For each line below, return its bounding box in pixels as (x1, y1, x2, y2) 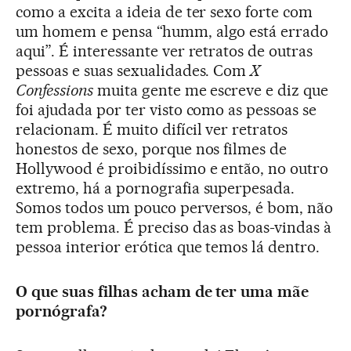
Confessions (16, 81, 93, 100)
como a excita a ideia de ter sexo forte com (16, 2, 313, 22)
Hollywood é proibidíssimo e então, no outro (16, 159, 329, 179)
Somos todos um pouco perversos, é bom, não (16, 198, 334, 218)
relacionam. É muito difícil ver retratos (16, 120, 288, 139)
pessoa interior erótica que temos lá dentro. (16, 237, 320, 257)
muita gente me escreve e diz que (92, 81, 329, 100)
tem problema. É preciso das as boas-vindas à (16, 218, 332, 237)
